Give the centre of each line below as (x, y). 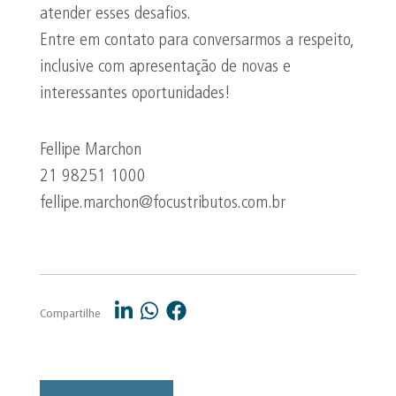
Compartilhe (70, 315)
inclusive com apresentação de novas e (165, 67)
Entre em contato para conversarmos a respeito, (197, 41)
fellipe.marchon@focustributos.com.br (163, 203)
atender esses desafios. (115, 14)
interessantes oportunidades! (135, 94)
